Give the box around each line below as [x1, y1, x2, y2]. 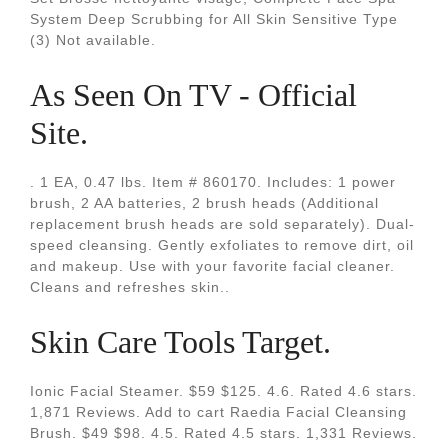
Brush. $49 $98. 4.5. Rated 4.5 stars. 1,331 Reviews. [30, 425, 417, 441]
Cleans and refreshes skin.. [30, 279, 230, 295]
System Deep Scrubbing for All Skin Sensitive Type [30, 11, 398, 27]
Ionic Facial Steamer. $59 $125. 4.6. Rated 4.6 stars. [30, 383, 417, 399]
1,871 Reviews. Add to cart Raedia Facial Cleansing [30, 404, 407, 420]
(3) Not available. [30, 32, 156, 48]
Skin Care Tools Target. [30, 324, 331, 360]
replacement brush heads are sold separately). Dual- [30, 216, 415, 232]
